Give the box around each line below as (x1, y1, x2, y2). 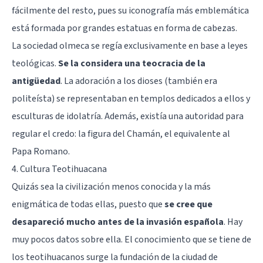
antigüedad (12, 74, 60, 87)
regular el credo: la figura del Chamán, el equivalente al (12, 127, 230, 140)
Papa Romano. (12, 144, 70, 158)
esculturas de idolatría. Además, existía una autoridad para (12, 109, 244, 123)
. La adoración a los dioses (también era (60, 74, 217, 87)
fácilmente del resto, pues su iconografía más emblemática (12, 4, 249, 17)
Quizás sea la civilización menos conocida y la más (12, 180, 211, 193)
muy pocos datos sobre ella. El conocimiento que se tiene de (12, 232, 251, 246)
